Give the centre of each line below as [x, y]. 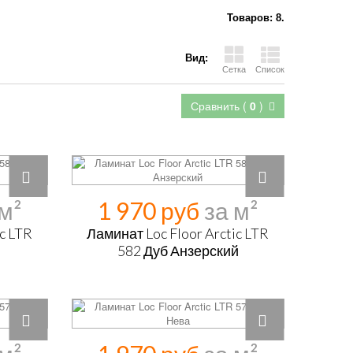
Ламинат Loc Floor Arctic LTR [178, 233]
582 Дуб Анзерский [178, 251]
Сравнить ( [220, 106]
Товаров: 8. [256, 18]
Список [270, 69]
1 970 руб [151, 210]
